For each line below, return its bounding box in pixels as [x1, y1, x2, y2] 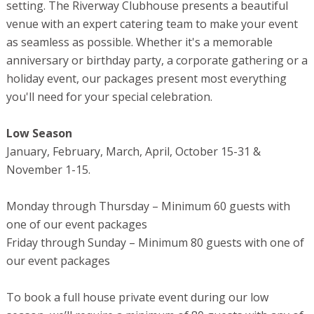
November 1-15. [6, 162, 90, 178]
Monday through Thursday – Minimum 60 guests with [6, 198, 290, 214]
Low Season [6, 125, 72, 142]
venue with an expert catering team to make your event [6, 16, 298, 32]
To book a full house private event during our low [6, 289, 268, 306]
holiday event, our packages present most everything [6, 71, 287, 87]
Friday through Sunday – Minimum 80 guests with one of [6, 235, 304, 251]
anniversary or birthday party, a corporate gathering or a [6, 53, 308, 69]
